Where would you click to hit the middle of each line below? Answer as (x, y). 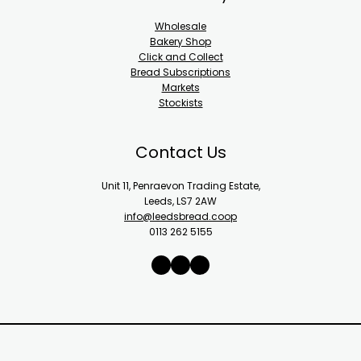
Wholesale (180, 27)
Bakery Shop (180, 42)
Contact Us (180, 153)
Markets (180, 88)
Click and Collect (180, 57)
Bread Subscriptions (180, 73)
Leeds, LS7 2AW (180, 201)
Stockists (180, 103)
